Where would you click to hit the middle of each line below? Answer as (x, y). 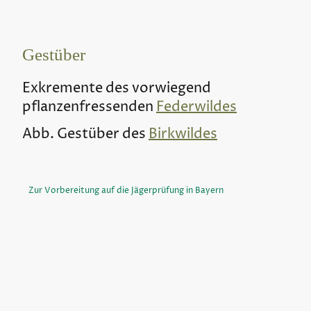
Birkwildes (183, 135)
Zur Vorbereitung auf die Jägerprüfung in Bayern (126, 190)
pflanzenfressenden (89, 107)
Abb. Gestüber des (85, 135)
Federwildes (196, 107)
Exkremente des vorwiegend (117, 88)
